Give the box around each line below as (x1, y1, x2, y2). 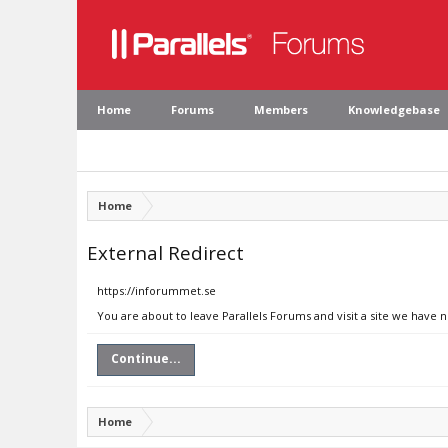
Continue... (111, 350, 181, 367)
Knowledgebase (348, 102, 440, 117)
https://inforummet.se (97, 283, 216, 298)
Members (254, 102, 308, 117)
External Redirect (87, 240, 244, 265)
